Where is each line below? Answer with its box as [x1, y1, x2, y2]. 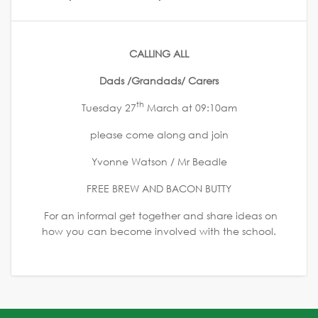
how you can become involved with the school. [42, 224, 276, 238]
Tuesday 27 [81, 100, 136, 114]
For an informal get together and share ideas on [40, 208, 278, 222]
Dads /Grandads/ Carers [99, 73, 219, 87]
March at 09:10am [143, 100, 237, 114]
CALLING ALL [129, 46, 189, 60]
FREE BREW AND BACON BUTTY [87, 181, 231, 195]
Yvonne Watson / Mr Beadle [91, 154, 227, 168]
